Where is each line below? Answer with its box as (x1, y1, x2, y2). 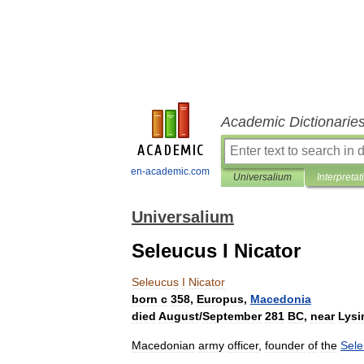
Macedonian (132, 339, 195, 352)
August (158, 310, 199, 323)
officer (227, 339, 258, 352)
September (202, 310, 262, 323)
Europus (197, 292, 244, 305)
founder (265, 339, 305, 352)
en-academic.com (131, 166, 210, 177)
